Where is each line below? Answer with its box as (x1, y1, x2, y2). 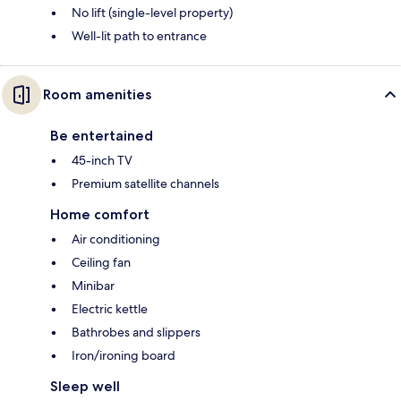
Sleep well (50, 377, 120, 395)
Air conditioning (72, 230, 160, 247)
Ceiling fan (72, 253, 131, 270)
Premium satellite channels (72, 175, 219, 192)
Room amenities (43, 85, 151, 103)
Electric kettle (72, 300, 148, 317)
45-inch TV (72, 151, 132, 168)
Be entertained (50, 126, 153, 144)
